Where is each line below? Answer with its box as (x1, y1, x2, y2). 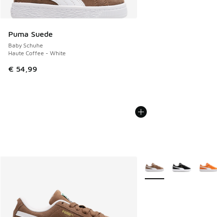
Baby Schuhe (8, 42, 43, 49)
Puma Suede (8, 30, 53, 39)
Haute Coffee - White (8, 49, 66, 57)
